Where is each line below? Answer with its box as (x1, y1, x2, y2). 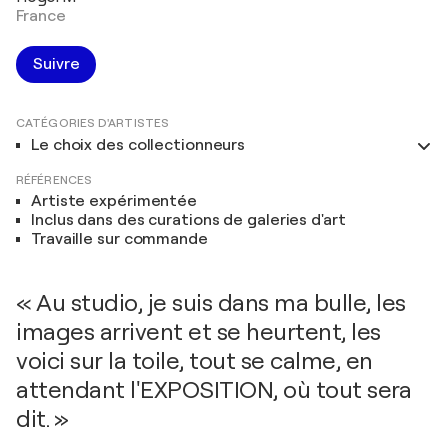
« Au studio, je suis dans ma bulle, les (16, 288, 406, 317)
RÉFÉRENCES (16, 172, 92, 187)
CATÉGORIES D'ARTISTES (16, 115, 170, 130)
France (16, 6, 66, 25)
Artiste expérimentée (31, 191, 197, 210)
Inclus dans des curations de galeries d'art (31, 210, 346, 229)
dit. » (16, 404, 68, 433)
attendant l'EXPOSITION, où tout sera (16, 375, 411, 404)
